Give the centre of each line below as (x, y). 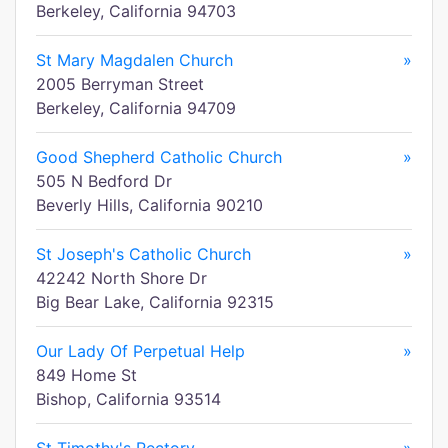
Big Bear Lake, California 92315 (155, 302)
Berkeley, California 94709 (136, 108)
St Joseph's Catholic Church (143, 254)
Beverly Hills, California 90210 (149, 205)
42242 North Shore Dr (121, 278)
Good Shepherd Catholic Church (159, 157)
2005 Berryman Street (120, 84)
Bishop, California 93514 (128, 399)
